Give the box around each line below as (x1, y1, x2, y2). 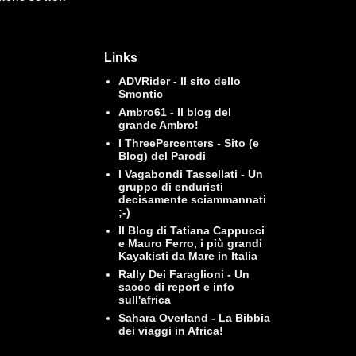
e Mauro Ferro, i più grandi (118, 236, 262, 250)
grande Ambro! (118, 118, 199, 131)
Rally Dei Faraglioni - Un (118, 267, 250, 281)
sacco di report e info (118, 280, 234, 293)
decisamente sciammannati (118, 192, 266, 206)
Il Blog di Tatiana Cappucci (118, 223, 265, 237)
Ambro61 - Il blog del (118, 105, 231, 118)
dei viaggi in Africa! (118, 323, 223, 337)
